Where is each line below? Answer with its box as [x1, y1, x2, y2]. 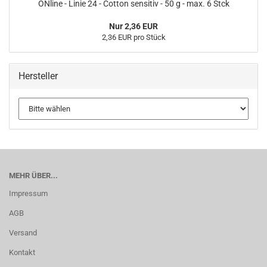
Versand [9, 228, 37, 237]
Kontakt [9, 248, 35, 257]
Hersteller [18, 70, 58, 82]
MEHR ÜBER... [9, 171, 58, 180]
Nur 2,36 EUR [109, 21, 158, 31]
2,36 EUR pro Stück [101, 33, 166, 42]
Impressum [9, 189, 48, 198]
